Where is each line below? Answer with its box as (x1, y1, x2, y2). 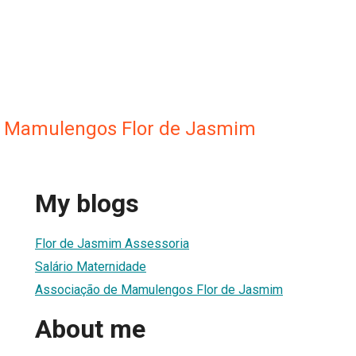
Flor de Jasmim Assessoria (35, 235, 189, 251)
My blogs (35, 188, 139, 219)
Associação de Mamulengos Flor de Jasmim (35, 281, 283, 297)
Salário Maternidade (35, 258, 146, 274)
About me (35, 314, 145, 345)
